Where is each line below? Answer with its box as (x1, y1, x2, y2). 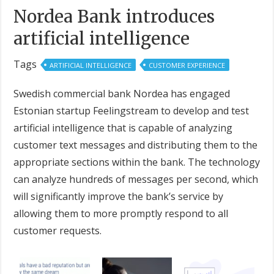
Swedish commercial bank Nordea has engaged (13, 86, 231, 100)
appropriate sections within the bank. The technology (13, 155, 261, 169)
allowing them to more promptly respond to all (13, 206, 229, 220)
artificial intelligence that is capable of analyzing (13, 120, 233, 135)
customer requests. (13, 223, 102, 237)
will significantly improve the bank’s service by (13, 189, 224, 203)
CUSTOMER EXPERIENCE (149, 60, 226, 70)
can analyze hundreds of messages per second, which (13, 172, 259, 186)
